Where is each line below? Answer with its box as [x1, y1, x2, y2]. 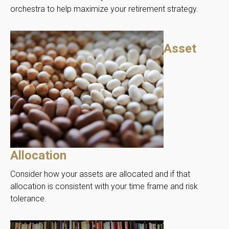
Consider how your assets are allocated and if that [10, 169, 190, 179]
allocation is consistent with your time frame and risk [10, 181, 198, 191]
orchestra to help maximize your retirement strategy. [10, 4, 198, 14]
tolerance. [10, 193, 47, 203]
